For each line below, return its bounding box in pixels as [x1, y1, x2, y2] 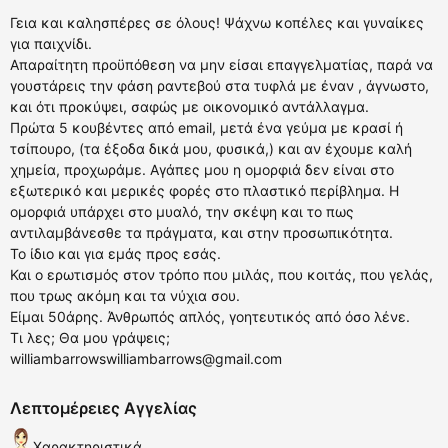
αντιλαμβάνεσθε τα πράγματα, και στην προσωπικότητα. [10, 224, 393, 242]
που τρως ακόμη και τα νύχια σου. [10, 287, 240, 305]
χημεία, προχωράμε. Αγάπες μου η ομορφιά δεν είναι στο [10, 161, 394, 179]
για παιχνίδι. [10, 35, 92, 53]
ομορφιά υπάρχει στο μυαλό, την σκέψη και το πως [10, 203, 354, 221]
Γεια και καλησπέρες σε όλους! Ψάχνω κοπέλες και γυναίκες [10, 14, 424, 32]
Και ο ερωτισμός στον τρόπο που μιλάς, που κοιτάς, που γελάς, [10, 266, 433, 284]
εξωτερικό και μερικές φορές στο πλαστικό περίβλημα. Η [10, 182, 399, 200]
